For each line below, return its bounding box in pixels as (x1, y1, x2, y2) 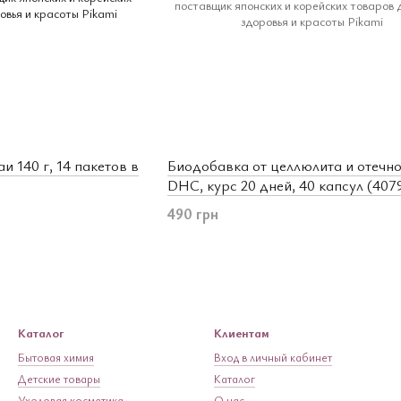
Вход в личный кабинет (214, 349, 332, 366)
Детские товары (18, 371, 100, 388)
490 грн (166, 203, 218, 225)
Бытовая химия (18, 349, 94, 366)
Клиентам (214, 324, 269, 342)
